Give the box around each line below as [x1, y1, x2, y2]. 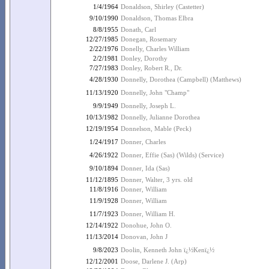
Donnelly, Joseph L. [121, 102, 176, 109]
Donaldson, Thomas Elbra [121, 14, 193, 22]
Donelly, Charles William [121, 45, 190, 52]
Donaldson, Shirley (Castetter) [121, 3, 204, 10]
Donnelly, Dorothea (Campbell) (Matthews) [121, 76, 241, 83]
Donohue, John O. [121, 222, 172, 229]
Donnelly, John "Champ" [121, 89, 189, 96]
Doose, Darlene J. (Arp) [121, 258, 187, 265]
